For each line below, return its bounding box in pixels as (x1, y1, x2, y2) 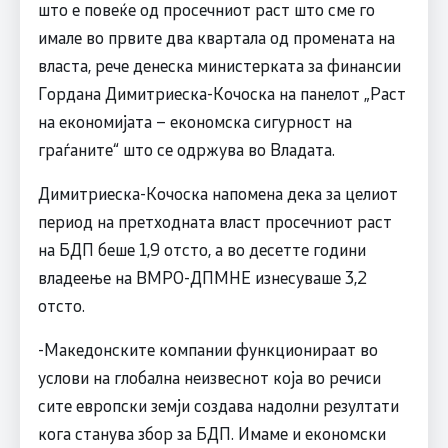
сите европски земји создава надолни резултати (37, 393, 399, 416)
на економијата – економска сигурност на (37, 109, 352, 132)
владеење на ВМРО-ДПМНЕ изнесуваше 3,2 (37, 265, 367, 288)
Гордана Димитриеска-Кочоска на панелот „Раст (37, 81, 406, 104)
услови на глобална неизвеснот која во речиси (37, 365, 381, 388)
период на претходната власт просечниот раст (37, 209, 392, 232)
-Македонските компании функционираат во (37, 337, 378, 360)
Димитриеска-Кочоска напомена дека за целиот (37, 181, 398, 204)
